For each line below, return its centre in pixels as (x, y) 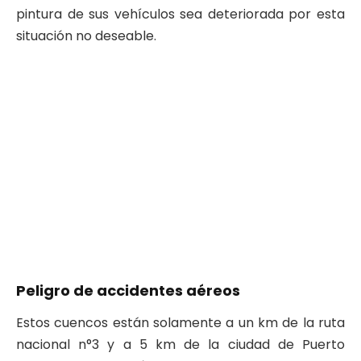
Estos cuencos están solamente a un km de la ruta (180, 323)
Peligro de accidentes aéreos (128, 290)
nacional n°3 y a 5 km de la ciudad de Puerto (180, 345)
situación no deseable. (86, 35)
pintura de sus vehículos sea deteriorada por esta (180, 14)
